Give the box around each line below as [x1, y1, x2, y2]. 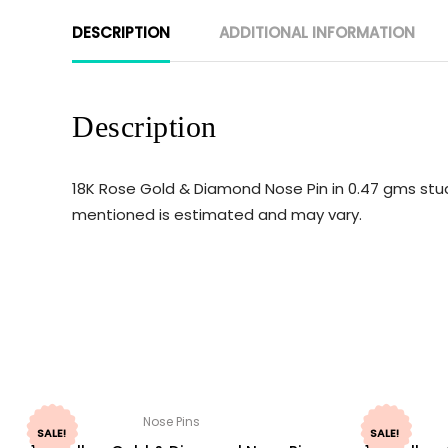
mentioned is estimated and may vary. [72, 203, 362, 225]
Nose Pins [143, 413, 201, 431]
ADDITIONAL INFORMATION [219, 21, 415, 43]
